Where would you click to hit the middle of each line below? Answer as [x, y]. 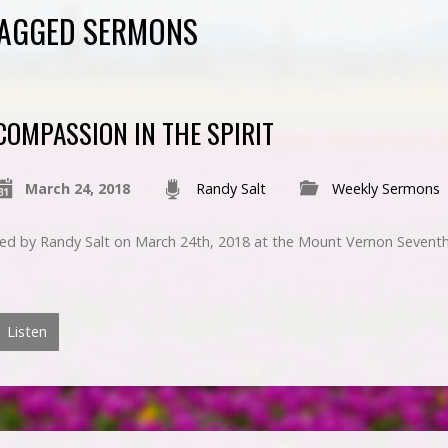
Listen [25, 331]
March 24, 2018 [77, 188]
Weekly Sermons [385, 188]
